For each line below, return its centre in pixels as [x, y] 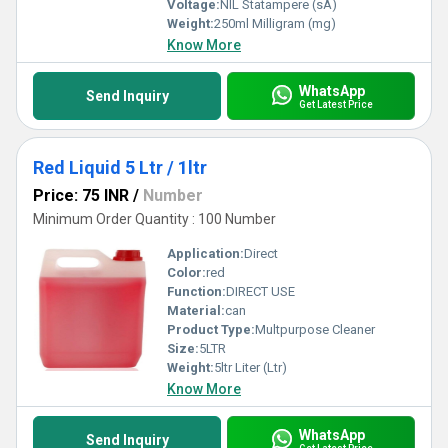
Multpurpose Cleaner [315, 329]
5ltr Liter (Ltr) [250, 367]
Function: [196, 291]
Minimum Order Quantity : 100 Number [154, 219]
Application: [205, 253]
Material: [196, 310]
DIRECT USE [260, 291]
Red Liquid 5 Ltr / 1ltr [120, 167]
